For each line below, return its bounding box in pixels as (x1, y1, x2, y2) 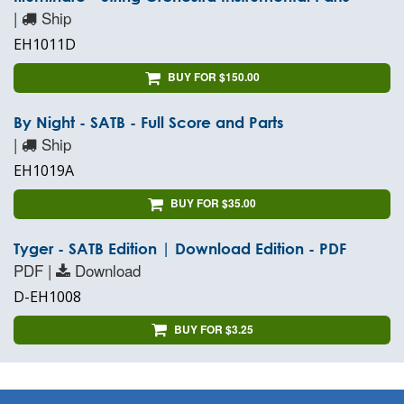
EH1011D (14, 34, 76, 55)
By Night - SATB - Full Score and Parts (14, 113, 283, 131)
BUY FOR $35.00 (170, 194, 256, 211)
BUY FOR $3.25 (173, 320, 253, 337)
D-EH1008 (14, 286, 81, 307)
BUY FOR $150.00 (167, 69, 260, 86)
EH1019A (14, 160, 74, 180)
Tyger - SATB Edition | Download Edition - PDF (14, 239, 346, 257)
